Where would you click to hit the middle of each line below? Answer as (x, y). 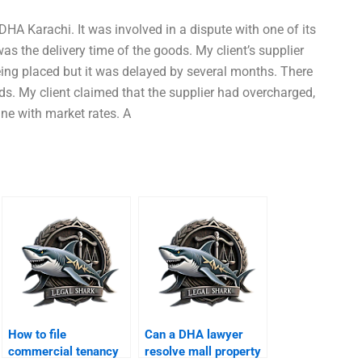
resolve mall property (203, 352)
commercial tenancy (64, 352)
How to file (38, 335)
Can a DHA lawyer (194, 335)
